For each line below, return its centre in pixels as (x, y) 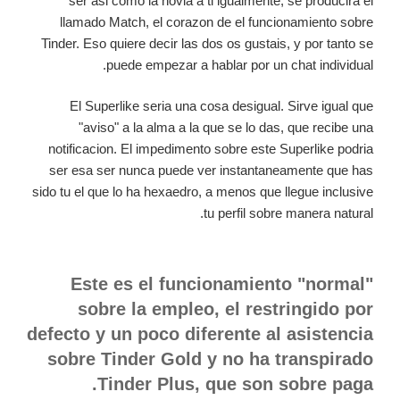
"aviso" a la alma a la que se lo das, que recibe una (226, 128)
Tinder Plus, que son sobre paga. (235, 383)
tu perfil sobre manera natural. (288, 213)
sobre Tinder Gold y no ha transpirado (210, 358)
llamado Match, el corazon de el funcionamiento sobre (217, 21)
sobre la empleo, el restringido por (225, 308)
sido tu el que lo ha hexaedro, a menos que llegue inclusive (203, 192)
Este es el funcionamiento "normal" (222, 283)
